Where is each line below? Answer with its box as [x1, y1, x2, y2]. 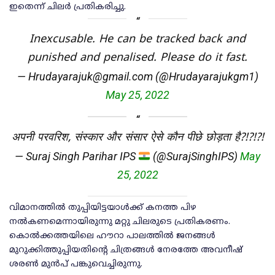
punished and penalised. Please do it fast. [28, 51, 247, 66]
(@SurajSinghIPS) [150, 150, 241, 163]
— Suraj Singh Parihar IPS [14, 150, 138, 163]
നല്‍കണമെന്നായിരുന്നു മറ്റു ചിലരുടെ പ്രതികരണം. [9, 217, 230, 228]
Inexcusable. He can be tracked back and [29, 33, 246, 47]
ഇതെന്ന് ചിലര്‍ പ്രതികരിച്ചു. [9, 2, 126, 13]
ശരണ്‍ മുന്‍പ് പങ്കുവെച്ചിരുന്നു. [9, 259, 142, 270]
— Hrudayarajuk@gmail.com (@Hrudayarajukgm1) [17, 70, 258, 83]
